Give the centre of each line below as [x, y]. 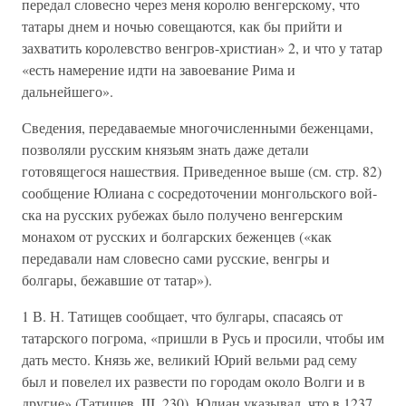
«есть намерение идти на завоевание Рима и [159, 69]
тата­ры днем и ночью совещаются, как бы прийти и [182, 26]
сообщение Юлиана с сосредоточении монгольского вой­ [199, 193]
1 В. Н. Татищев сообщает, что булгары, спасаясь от [182, 316]
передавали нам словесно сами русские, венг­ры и [176, 258]
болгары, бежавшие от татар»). [117, 280]
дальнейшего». [68, 91]
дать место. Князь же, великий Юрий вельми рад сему [189, 359]
